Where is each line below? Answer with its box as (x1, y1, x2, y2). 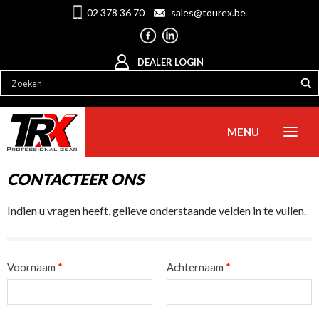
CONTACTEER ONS (7, 169, 144, 189)
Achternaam (167, 261, 226, 273)
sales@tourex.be (171, 6, 246, 19)
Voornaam (7, 261, 58, 273)
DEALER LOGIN (137, 56, 204, 68)
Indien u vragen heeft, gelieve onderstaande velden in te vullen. (7, 204, 306, 217)
